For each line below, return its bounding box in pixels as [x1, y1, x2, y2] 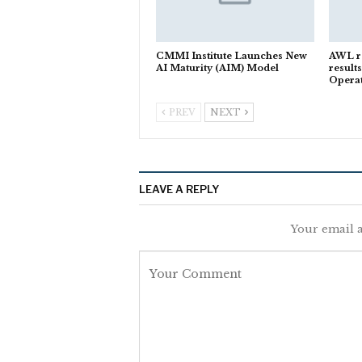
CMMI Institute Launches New [156, 49, 307, 61]
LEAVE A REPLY [139, 182, 219, 196]
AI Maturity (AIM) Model [156, 61, 279, 74]
